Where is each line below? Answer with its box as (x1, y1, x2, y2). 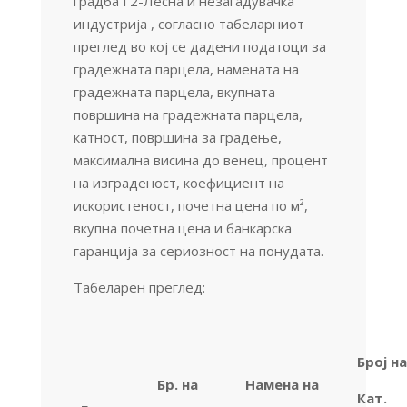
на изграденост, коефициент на (73, 173, 284, 192)
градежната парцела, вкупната (73, 82, 275, 101)
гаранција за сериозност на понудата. (73, 241, 323, 260)
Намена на (245, 374, 320, 393)
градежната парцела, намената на (73, 59, 299, 78)
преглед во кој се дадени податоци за (73, 36, 326, 55)
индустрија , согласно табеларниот (73, 14, 304, 33)
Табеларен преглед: (73, 277, 205, 296)
